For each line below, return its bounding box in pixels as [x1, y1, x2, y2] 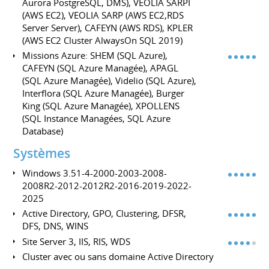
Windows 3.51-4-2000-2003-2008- [22, 166, 168, 179]
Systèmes [13, 145, 71, 162]
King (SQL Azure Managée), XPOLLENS [22, 100, 180, 112]
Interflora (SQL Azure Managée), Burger [22, 87, 185, 100]
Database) [22, 125, 64, 138]
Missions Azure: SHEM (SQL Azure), [22, 49, 168, 62]
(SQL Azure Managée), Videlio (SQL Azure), [22, 74, 197, 87]
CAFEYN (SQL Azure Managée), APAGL [22, 62, 179, 74]
